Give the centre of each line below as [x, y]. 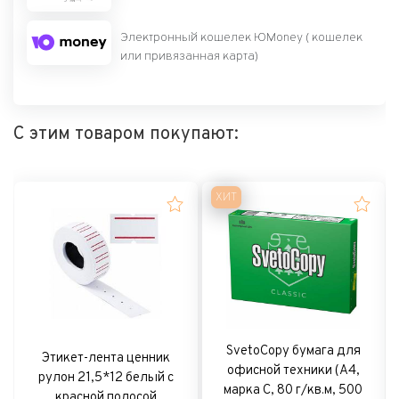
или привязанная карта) [189, 56]
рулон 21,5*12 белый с [106, 378]
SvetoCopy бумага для [293, 351]
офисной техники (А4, [293, 370]
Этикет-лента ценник [106, 358]
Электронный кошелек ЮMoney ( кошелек [241, 37]
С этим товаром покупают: [126, 134]
